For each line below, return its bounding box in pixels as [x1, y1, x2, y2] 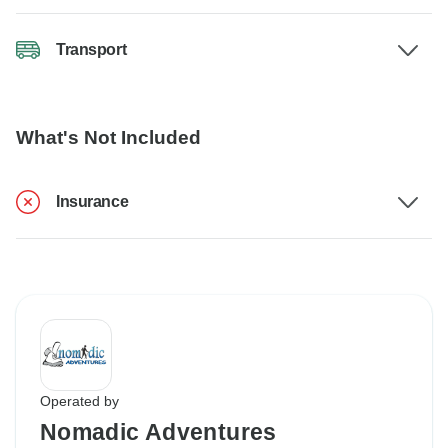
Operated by [40, 393, 119, 410]
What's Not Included [16, 127, 201, 149]
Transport [56, 41, 127, 59]
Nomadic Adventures [40, 419, 277, 446]
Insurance [56, 193, 129, 211]
